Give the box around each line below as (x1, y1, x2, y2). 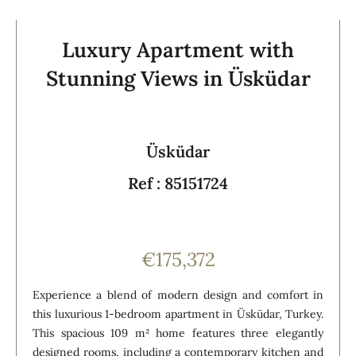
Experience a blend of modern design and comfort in (33, 287, 323, 302)
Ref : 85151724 (128, 172, 228, 193)
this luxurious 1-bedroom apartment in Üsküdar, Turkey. (33, 306, 323, 321)
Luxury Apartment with (62, 36, 294, 63)
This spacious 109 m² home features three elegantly (33, 325, 323, 340)
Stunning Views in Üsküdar (45, 64, 311, 91)
